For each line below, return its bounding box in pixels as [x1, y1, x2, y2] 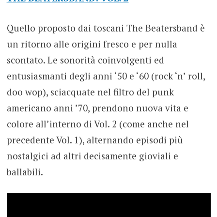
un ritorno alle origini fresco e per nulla [6, 37, 177, 50]
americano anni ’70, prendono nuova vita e [6, 101, 188, 114]
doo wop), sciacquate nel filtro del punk [6, 85, 174, 98]
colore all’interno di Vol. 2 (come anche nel [6, 117, 189, 130]
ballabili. [6, 165, 43, 178]
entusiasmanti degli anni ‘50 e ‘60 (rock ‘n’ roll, [6, 69, 205, 82]
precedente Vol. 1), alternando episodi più [6, 133, 183, 146]
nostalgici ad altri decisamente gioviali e [6, 149, 178, 162]
